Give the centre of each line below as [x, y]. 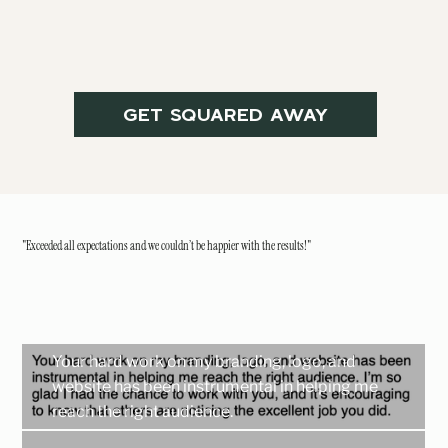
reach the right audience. [143, 412]
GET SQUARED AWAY [225, 114]
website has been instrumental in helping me [215, 387]
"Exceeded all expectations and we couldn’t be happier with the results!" [167, 246]
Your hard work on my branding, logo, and [204, 362]
